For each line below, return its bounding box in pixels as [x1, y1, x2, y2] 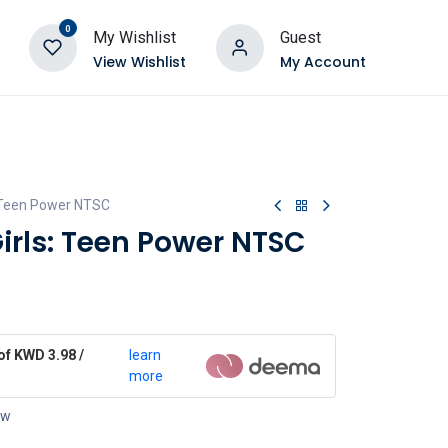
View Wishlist [92, 51, 186, 72]
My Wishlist [92, 27, 176, 47]
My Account [279, 51, 366, 72]
